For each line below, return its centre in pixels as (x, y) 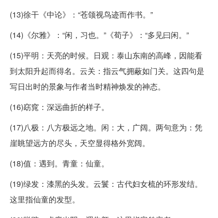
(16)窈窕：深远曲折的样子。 (59, 107)
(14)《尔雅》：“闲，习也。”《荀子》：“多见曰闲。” (99, 35)
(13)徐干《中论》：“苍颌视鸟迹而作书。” (81, 14)
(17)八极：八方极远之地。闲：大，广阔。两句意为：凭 (106, 127)
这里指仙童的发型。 (45, 199)
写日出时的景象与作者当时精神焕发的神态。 (88, 86)
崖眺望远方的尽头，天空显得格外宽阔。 (80, 143)
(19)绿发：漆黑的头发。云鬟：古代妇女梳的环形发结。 (106, 183)
